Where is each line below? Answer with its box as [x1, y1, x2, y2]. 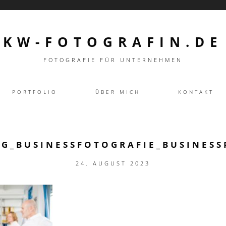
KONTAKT [178, 88, 214, 95]
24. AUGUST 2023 [76, 159, 150, 167]
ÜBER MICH [95, 88, 140, 95]
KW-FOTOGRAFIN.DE [3, 33, 223, 51]
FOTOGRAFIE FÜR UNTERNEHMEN [43, 56, 183, 64]
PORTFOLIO [12, 88, 58, 95]
